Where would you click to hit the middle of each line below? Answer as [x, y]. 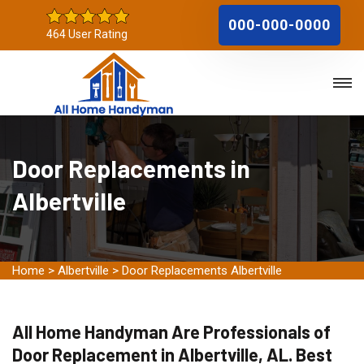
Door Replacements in [131, 168]
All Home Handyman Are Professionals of [171, 331]
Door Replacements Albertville [202, 271]
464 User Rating [87, 34]
